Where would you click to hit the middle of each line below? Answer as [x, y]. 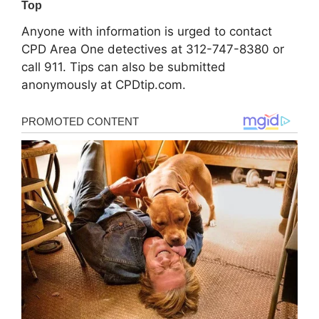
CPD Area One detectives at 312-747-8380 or [153, 49]
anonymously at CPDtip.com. [104, 84]
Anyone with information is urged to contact [147, 31]
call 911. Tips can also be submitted [124, 67]
